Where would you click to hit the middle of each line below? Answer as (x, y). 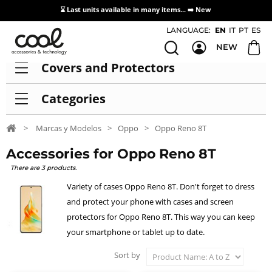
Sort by (127, 255)
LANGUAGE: (189, 30)
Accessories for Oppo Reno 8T (115, 154)
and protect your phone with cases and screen (150, 202)
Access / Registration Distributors (195, 29)
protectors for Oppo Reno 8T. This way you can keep (161, 217)
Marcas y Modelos (69, 128)
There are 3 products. (43, 168)
